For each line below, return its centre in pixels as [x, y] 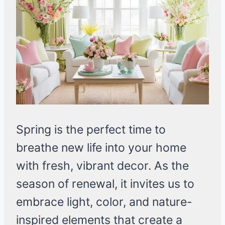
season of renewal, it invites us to [105, 184]
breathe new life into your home [101, 148]
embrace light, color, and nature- [104, 202]
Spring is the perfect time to [91, 130]
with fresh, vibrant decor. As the [102, 166]
